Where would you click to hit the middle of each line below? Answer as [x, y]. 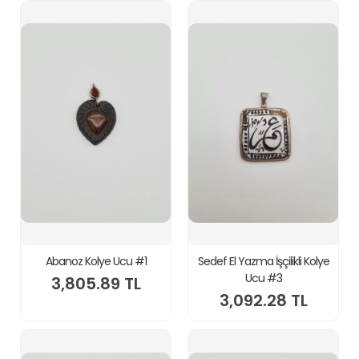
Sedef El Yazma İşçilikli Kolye [263, 261]
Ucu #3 [263, 278]
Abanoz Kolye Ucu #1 [96, 261]
